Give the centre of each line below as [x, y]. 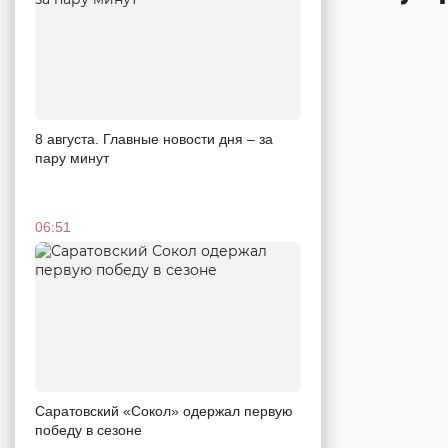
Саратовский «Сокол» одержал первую [164, 410]
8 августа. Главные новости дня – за [154, 139]
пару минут [72, 158]
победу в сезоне [88, 429]
